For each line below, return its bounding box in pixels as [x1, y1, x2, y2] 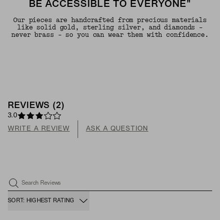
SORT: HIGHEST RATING [8, 198, 75, 204]
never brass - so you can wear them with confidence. [11, 31, 209, 39]
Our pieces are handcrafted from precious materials [13, 16, 207, 25]
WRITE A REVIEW [8, 126, 70, 133]
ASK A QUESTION [86, 126, 148, 133]
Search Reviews [22, 181, 61, 186]
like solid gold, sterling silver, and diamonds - [17, 24, 203, 32]
